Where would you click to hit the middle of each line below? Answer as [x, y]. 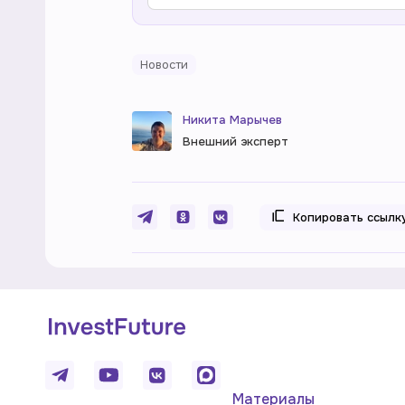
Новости [164, 65]
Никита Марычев [232, 120]
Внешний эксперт [235, 141]
